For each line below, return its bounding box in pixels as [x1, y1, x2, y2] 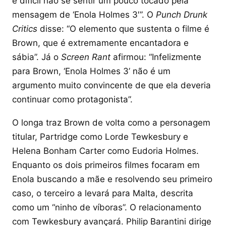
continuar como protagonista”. [12, 94, 133, 104]
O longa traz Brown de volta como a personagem [12, 117, 210, 128]
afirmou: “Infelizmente [110, 51, 201, 62]
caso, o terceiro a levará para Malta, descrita [12, 188, 193, 198]
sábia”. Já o [12, 51, 61, 62]
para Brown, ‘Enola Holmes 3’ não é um [12, 66, 171, 76]
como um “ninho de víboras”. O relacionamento [12, 202, 201, 212]
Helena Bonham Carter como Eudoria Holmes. [12, 145, 199, 156]
